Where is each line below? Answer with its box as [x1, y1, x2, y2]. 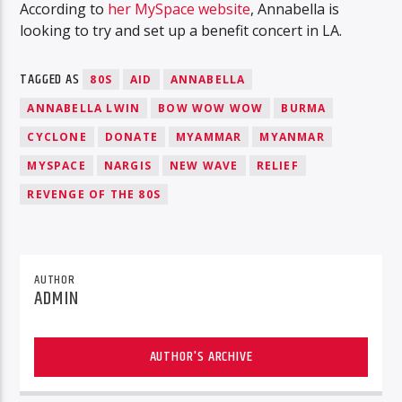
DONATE [104, 128, 159, 144]
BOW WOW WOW [158, 100, 264, 116]
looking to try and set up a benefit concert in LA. [20, 21, 343, 41]
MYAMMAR [176, 128, 242, 144]
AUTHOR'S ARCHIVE [149, 345, 253, 369]
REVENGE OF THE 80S [27, 186, 162, 202]
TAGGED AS [20, 67, 83, 91]
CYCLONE [27, 128, 87, 144]
